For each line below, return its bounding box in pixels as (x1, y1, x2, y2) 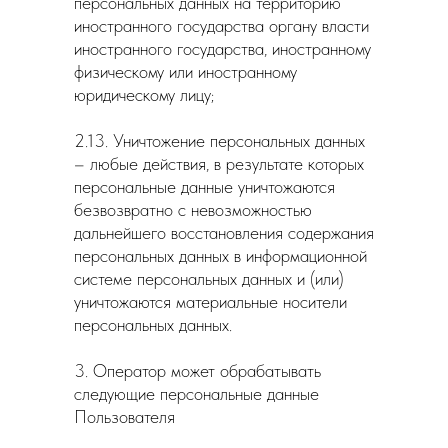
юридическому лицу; (74, 84, 214, 105)
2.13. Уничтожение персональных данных (74, 130, 365, 151)
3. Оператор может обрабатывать (74, 360, 321, 381)
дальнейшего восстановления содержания (74, 222, 374, 243)
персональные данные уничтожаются (74, 176, 335, 197)
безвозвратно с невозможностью (74, 199, 312, 220)
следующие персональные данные (74, 383, 319, 404)
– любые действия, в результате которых (74, 153, 364, 174)
